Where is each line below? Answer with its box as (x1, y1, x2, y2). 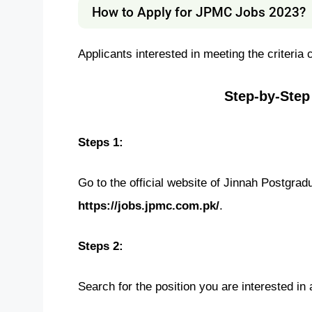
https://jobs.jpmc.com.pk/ (78, 199, 219, 212)
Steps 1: (78, 136, 123, 149)
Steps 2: (78, 239, 123, 252)
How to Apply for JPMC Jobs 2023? (92, 3, 306, 20)
